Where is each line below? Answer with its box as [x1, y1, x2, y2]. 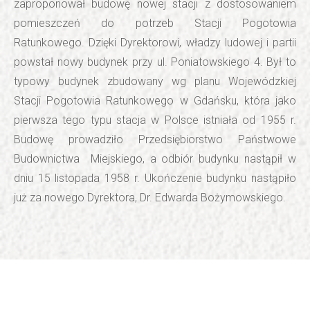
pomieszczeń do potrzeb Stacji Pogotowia [14, 16, 296, 30]
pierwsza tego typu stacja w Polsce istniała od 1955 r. [14, 113, 296, 127]
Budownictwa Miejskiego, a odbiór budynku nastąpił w [14, 152, 296, 165]
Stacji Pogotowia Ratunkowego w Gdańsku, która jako [14, 93, 296, 107]
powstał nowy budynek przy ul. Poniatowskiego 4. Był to [14, 55, 296, 69]
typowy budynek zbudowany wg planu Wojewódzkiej [14, 74, 296, 88]
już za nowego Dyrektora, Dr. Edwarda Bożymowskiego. [14, 190, 289, 204]
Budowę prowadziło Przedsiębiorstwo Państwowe [14, 132, 296, 146]
